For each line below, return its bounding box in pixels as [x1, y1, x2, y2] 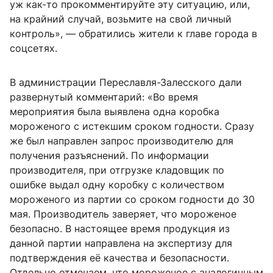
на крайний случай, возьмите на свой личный [10, 12, 232, 25]
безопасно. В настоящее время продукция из [10, 222, 230, 235]
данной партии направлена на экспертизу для [10, 236, 232, 249]
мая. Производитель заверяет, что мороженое [10, 207, 236, 220]
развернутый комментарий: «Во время [10, 90, 198, 103]
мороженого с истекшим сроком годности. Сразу [10, 119, 254, 132]
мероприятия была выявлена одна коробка [10, 105, 219, 118]
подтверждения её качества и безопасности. [10, 251, 229, 264]
